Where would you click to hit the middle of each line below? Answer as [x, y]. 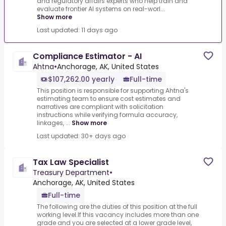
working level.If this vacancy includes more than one [118, 215]
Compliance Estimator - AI [87, 56]
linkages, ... [53, 123]
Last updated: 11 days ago [77, 30]
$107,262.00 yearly [81, 79]
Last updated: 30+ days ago [81, 136]
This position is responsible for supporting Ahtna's [113, 91]
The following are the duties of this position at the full [117, 207]
